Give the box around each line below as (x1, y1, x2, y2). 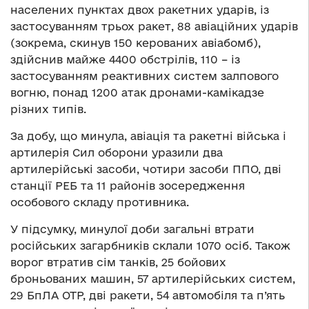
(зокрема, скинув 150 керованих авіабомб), (10, 37, 261, 50)
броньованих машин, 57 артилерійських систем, (10, 272, 295, 286)
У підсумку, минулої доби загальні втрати (10, 223, 255, 236)
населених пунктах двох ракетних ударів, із (10, 3, 269, 17)
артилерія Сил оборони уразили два (10, 146, 223, 159)
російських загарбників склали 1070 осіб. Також (10, 239, 290, 252)
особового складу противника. (10, 196, 189, 209)
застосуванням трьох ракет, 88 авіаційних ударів (10, 20, 298, 33)
